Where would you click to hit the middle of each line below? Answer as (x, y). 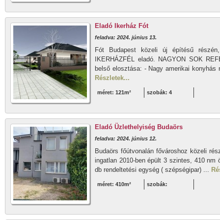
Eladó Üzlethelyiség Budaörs (139, 127)
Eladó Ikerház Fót (122, 26)
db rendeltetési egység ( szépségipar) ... (153, 170)
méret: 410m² (114, 184)
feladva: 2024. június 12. (126, 138)
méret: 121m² (114, 92)
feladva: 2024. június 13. (126, 37)
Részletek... (112, 78)
